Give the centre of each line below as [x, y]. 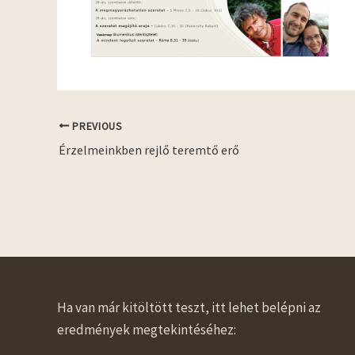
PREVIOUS [96, 126]
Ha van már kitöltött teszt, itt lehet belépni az [189, 308]
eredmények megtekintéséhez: [147, 330]
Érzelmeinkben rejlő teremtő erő [149, 149]
